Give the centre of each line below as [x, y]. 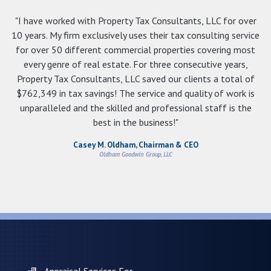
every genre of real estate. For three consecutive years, [135, 64]
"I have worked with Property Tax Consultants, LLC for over [135, 20]
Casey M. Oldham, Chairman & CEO [135, 144]
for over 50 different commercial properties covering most [135, 49]
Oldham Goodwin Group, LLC [135, 154]
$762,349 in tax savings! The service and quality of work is [135, 93]
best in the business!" [135, 122]
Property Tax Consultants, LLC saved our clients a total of [135, 78]
